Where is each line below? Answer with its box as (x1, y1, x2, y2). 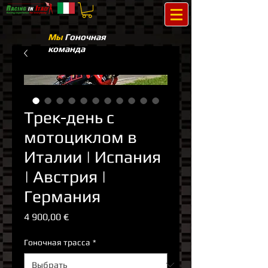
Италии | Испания (24, 147, 161, 167)
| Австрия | (24, 167, 106, 187)
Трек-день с (24, 108, 114, 127)
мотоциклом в (24, 127, 137, 147)
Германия (24, 187, 100, 206)
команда (48, 44, 85, 54)
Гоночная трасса (24, 237, 90, 248)
